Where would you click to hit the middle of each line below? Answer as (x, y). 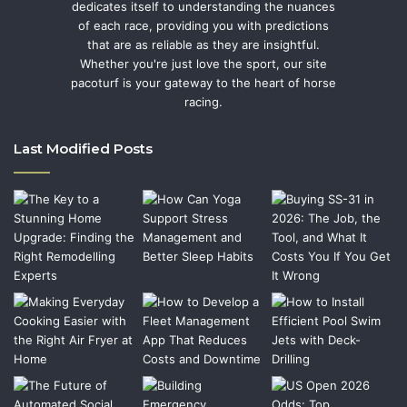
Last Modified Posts (83, 149)
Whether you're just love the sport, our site (203, 64)
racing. (203, 102)
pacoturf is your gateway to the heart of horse (203, 83)
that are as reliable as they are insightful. (203, 45)
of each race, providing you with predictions (203, 26)
